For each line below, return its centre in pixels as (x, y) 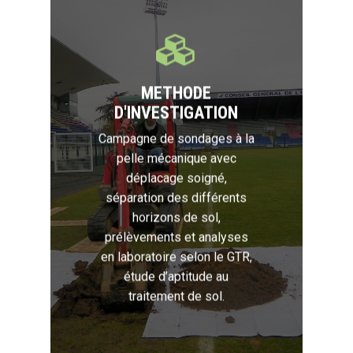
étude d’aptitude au (176, 277)
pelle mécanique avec (176, 158)
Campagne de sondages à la (176, 139)
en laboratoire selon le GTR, (176, 257)
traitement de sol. (176, 296)
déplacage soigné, (176, 178)
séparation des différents (176, 198)
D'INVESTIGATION (176, 112)
